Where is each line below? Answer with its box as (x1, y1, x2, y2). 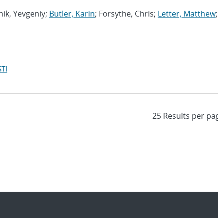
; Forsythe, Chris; (95, 8, 158, 19)
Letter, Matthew (158, 8, 216, 19)
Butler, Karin (49, 8, 95, 19)
